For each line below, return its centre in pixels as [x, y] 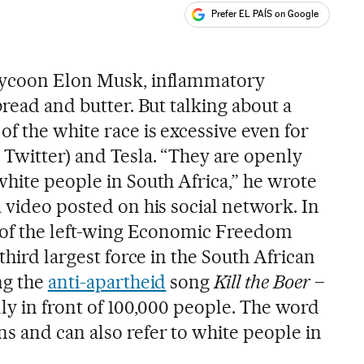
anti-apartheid [107, 282]
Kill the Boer [262, 282]
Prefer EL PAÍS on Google [265, 14]
